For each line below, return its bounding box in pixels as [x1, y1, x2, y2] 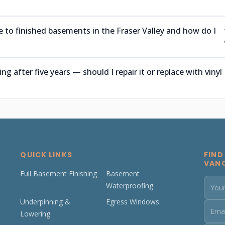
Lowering [20, 209, 51, 218]
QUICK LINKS [20, 150, 72, 160]
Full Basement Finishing [20, 169, 97, 178]
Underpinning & [20, 197, 71, 206]
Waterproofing [106, 181, 154, 190]
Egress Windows [106, 197, 160, 206]
